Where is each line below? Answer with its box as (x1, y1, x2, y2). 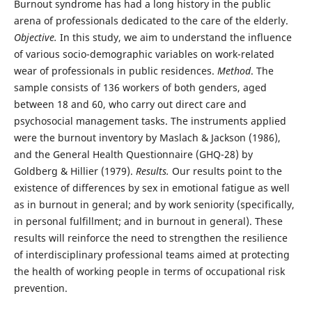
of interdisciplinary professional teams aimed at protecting (13, 247, 290, 261)
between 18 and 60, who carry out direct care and (13, 97, 247, 111)
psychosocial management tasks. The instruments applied (13, 114, 286, 127)
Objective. (13, 30, 57, 44)
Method (217, 63, 251, 77)
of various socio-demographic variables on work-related (13, 47, 274, 61)
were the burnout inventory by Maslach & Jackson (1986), (13, 130, 281, 144)
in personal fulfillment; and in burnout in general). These (13, 214, 283, 228)
